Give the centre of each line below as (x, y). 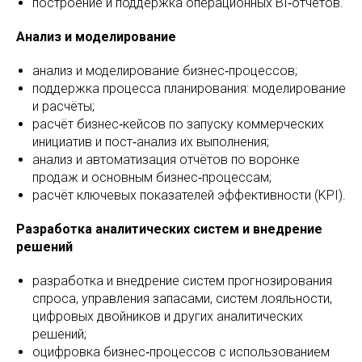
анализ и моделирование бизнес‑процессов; (165, 71)
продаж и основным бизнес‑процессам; (152, 177)
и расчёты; (63, 106)
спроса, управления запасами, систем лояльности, (182, 299)
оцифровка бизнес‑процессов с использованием (181, 352)
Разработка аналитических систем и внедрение (169, 229)
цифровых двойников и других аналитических (168, 316)
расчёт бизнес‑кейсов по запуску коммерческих (178, 124)
